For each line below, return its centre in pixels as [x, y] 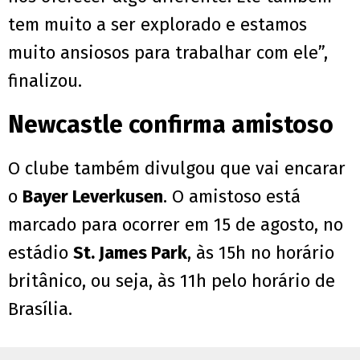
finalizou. [45, 81]
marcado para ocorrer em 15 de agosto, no [176, 225]
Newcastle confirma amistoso [171, 125]
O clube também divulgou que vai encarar [177, 169]
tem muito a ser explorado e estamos [157, 25]
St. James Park [130, 253]
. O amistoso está [232, 197]
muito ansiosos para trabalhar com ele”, [168, 53]
